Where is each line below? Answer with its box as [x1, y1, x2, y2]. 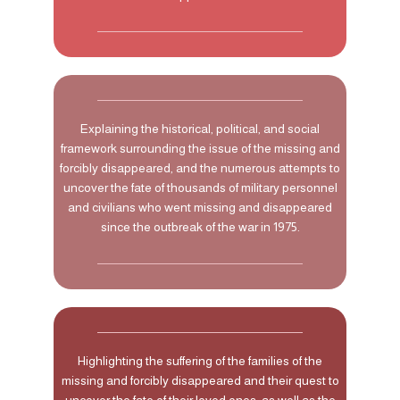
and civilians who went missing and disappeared [68, 199, 332, 214]
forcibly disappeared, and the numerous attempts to [60, 160, 340, 175]
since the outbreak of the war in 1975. [100, 219, 300, 234]
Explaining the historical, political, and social [80, 121, 320, 136]
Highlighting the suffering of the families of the [78, 353, 322, 368]
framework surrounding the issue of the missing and [60, 140, 340, 155]
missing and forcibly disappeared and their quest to [61, 372, 339, 387]
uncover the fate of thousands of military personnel [62, 179, 337, 195]
